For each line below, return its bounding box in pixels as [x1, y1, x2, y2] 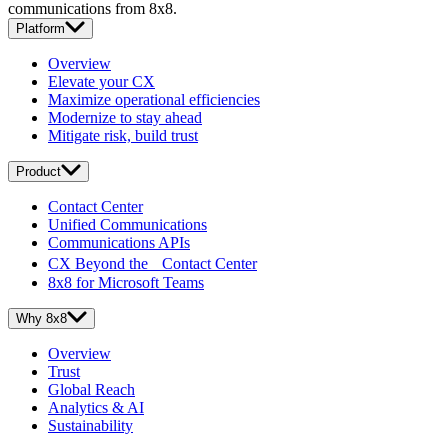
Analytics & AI [48, 398, 144, 416]
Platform [16, 20, 65, 36]
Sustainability [48, 416, 133, 434]
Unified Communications [48, 215, 207, 233]
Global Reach [48, 380, 135, 398]
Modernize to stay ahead [48, 108, 202, 126]
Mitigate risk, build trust [48, 126, 198, 144]
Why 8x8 [16, 310, 67, 326]
